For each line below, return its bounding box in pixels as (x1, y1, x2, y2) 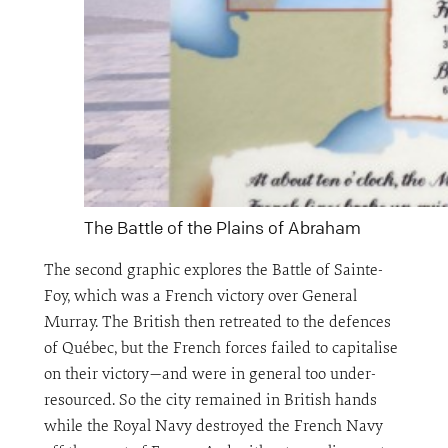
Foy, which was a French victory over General (43, 286, 357, 307)
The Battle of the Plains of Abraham (83, 216, 361, 238)
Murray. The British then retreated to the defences (43, 312, 391, 333)
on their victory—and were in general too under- (43, 364, 376, 385)
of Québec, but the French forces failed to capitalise (43, 338, 398, 359)
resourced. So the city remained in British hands (43, 390, 377, 411)
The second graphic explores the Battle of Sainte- (43, 260, 383, 281)
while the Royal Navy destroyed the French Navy (43, 416, 383, 437)
